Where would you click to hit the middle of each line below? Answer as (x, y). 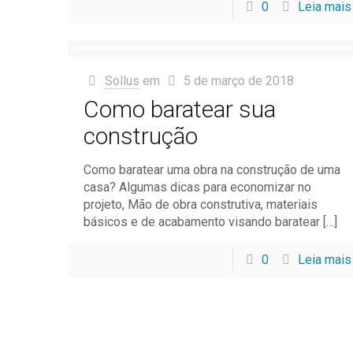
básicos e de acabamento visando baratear (202, 222)
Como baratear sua (180, 109)
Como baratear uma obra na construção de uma (212, 170)
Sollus (122, 81)
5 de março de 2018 (238, 81)
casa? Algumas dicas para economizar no (198, 187)
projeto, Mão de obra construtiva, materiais (201, 204)
